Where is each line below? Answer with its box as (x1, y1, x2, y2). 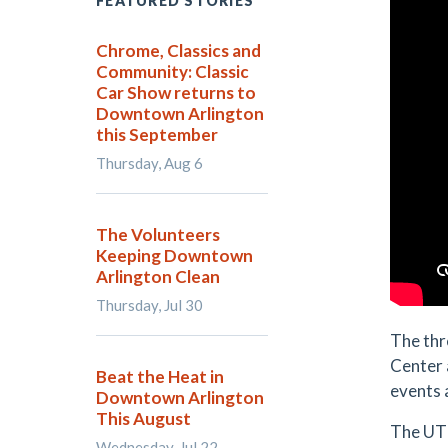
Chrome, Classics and (96, 40, 261, 61)
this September (96, 124, 218, 145)
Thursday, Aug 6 (96, 154, 203, 172)
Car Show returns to (96, 82, 256, 103)
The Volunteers (96, 224, 220, 245)
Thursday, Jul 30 (96, 296, 203, 314)
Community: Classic (96, 61, 249, 82)
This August (96, 408, 191, 429)
